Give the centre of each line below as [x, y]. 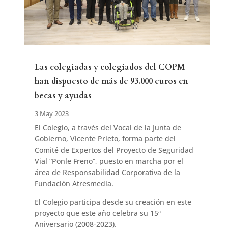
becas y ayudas [63, 95]
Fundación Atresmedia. [74, 183]
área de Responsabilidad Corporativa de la [107, 172]
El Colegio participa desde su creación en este [113, 202]
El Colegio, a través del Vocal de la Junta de [108, 127]
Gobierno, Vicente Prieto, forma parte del [105, 138]
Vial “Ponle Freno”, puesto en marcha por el [109, 161]
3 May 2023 [51, 113]
